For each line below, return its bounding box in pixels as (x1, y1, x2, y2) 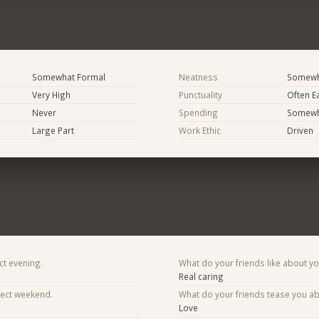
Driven (286, 124, 313, 136)
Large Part (31, 124, 74, 136)
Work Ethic (178, 124, 221, 136)
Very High (31, 89, 70, 101)
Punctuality (178, 89, 222, 101)
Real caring (178, 271, 224, 283)
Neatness (178, 71, 218, 83)
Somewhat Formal (31, 71, 105, 83)
